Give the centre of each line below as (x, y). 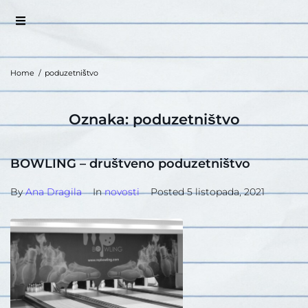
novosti (122, 192)
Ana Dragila (54, 192)
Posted (169, 192)
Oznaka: (100, 119)
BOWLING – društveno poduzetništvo (130, 164)
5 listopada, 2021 (226, 192)
